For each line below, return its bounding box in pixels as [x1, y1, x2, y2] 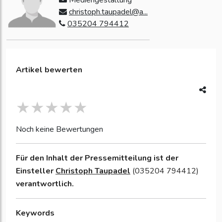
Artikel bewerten [16, 64, 82, 75]
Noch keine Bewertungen [16, 123, 103, 135]
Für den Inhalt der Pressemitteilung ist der [16, 152, 178, 164]
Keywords [16, 207, 55, 219]
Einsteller [16, 165, 55, 176]
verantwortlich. [16, 178, 74, 189]
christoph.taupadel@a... [69, 6, 148, 17]
